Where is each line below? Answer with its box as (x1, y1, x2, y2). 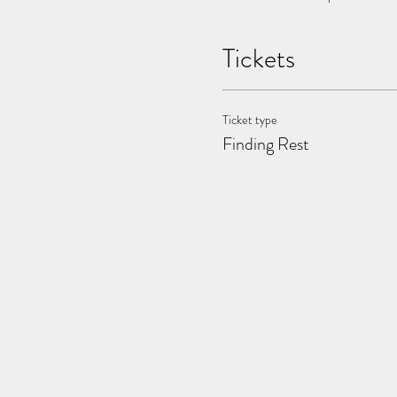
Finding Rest (222, 131, 309, 157)
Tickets (222, 40, 295, 77)
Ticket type (222, 111, 277, 128)
